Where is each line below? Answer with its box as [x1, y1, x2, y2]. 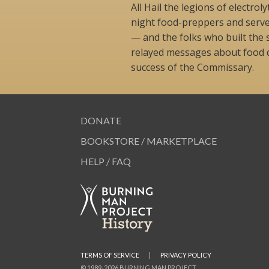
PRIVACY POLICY [160, 250, 212, 259]
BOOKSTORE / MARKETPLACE [80, 134, 217, 147]
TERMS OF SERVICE [80, 250, 140, 259]
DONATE [80, 114, 122, 126]
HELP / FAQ [80, 155, 131, 167]
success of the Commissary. [130, 60, 254, 74]
